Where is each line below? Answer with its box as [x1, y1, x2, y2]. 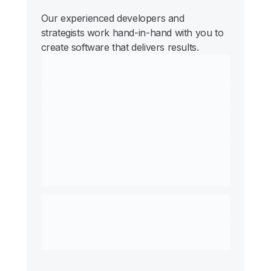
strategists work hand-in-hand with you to [41, 27, 224, 39]
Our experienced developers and [41, 12, 184, 25]
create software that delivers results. [41, 41, 199, 54]
